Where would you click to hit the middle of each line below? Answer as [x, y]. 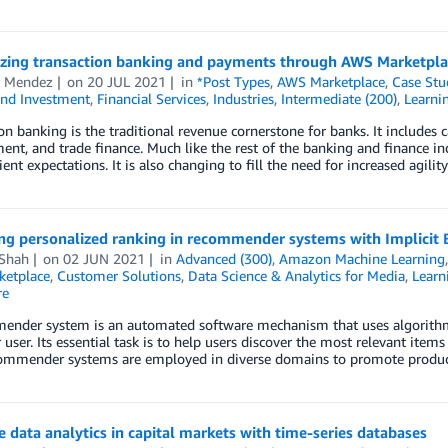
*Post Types [234, 82]
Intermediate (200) [338, 99]
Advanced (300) [224, 259]
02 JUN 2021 [104, 259]
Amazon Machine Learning [362, 259]
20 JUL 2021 [127, 82]
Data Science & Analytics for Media [296, 276]
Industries [243, 99]
